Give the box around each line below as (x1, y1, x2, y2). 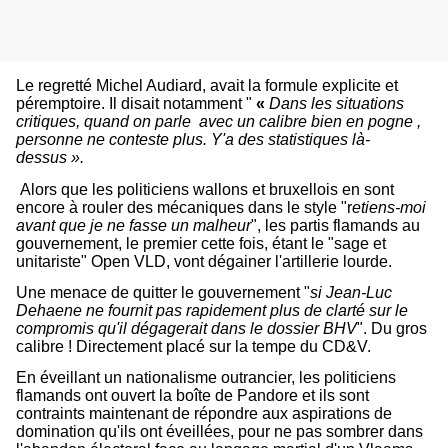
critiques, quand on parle (16, 113, 195, 131)
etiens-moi (352, 198, 426, 216)
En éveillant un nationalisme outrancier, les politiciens (16, 369, 396, 387)
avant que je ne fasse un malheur (16, 216, 251, 234)
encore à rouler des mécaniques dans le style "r (16, 198, 352, 216)
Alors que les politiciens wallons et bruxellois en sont (20, 180, 394, 198)
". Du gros (357, 319, 427, 337)
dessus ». (16, 149, 84, 167)
